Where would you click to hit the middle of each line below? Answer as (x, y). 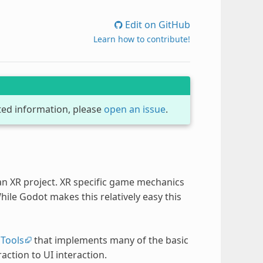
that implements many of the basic (110, 240)
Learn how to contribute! (142, 39)
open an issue (134, 109)
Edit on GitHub (157, 24)
